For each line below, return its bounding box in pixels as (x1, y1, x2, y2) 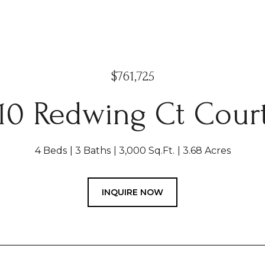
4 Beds (34, 145, 67, 156)
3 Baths (75, 145, 111, 156)
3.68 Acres (182, 145, 231, 156)
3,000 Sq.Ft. (118, 145, 174, 156)
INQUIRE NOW (102, 187, 163, 198)
